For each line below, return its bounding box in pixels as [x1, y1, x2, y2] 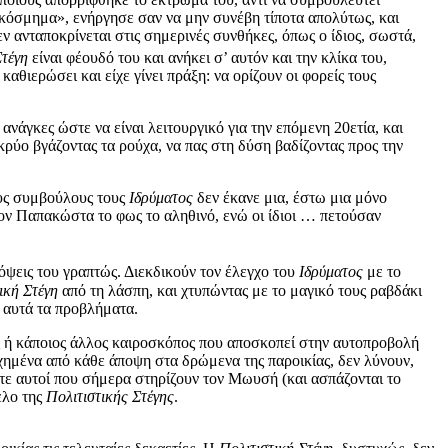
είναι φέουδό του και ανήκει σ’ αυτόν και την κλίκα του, [28, 49, 387, 67]
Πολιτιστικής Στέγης [46, 387, 174, 405]
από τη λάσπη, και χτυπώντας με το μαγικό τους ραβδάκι [58, 281, 422, 299]
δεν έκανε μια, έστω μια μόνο [193, 189, 387, 207]
